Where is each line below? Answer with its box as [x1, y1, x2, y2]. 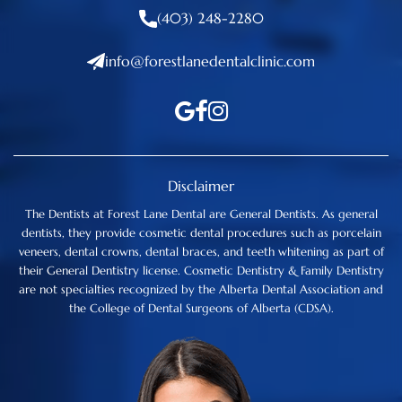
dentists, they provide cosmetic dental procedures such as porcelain [21, 224, 381, 240]
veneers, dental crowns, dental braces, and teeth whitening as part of [18, 243, 384, 259]
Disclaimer [168, 176, 234, 195]
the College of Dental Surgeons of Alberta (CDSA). [68, 300, 334, 316]
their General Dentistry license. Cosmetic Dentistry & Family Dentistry [18, 262, 384, 278]
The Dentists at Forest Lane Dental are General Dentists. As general [24, 205, 378, 222]
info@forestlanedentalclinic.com [105, 51, 315, 70]
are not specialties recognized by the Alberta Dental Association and [19, 281, 383, 297]
